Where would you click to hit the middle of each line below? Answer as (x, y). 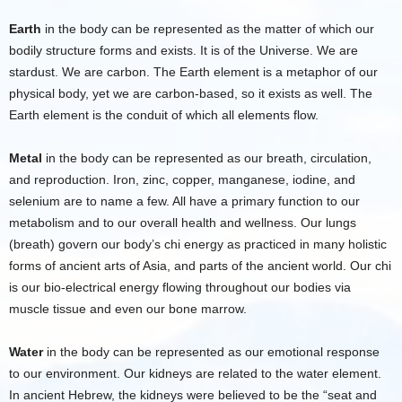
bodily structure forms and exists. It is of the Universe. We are (184, 50)
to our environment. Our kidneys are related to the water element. (195, 373)
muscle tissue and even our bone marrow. (128, 309)
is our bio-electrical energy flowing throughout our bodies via (180, 287)
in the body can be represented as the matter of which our (208, 29)
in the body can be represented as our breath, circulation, (207, 158)
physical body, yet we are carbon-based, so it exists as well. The (191, 93)
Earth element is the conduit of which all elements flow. (164, 115)
